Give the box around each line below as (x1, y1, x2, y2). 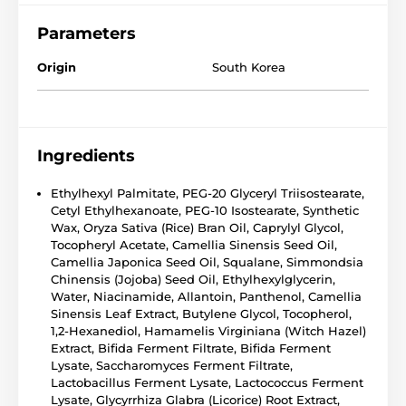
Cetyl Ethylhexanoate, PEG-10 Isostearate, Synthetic (51, 202, 359, 217)
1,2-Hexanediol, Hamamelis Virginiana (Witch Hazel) (51, 323, 366, 338)
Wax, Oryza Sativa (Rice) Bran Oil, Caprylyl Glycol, (51, 219, 343, 235)
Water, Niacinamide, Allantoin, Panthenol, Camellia (51, 288, 362, 304)
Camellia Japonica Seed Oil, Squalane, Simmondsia (51, 254, 363, 269)
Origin (37, 59, 76, 74)
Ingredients (37, 145, 135, 166)
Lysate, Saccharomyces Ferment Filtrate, (51, 357, 293, 372)
